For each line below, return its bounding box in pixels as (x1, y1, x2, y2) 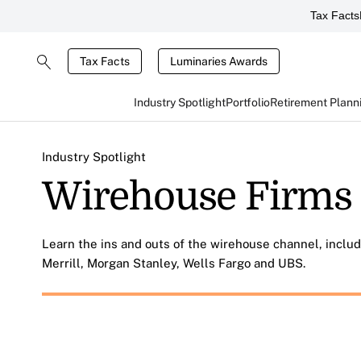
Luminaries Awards (170, 55, 268, 68)
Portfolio (225, 96, 270, 109)
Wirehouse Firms (42, 175, 352, 219)
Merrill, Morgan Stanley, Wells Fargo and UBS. (42, 256, 305, 270)
